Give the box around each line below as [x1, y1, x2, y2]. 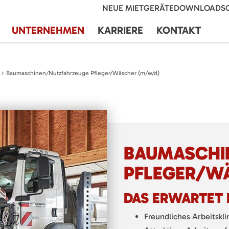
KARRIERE [98, 24, 143, 36]
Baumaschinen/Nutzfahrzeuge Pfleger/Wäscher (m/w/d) [6, 70, 159, 77]
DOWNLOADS [174, 3, 225, 13]
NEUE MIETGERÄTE [102, 3, 174, 13]
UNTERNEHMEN [12, 24, 84, 36]
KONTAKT [156, 24, 201, 36]
